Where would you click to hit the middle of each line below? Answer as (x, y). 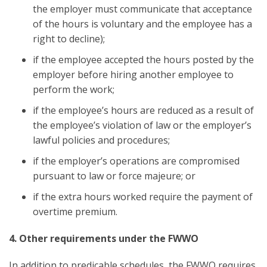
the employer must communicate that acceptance (142, 9)
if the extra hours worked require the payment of (143, 196)
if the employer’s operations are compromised (136, 161)
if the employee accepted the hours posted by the (143, 59)
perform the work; (74, 89)
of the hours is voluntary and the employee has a (142, 24)
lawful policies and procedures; (101, 140)
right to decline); (69, 38)
